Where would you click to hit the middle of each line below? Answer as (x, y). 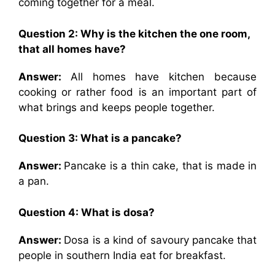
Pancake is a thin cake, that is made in (161, 166)
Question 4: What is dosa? (87, 212)
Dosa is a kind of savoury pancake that (160, 240)
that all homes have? (72, 49)
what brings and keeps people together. (117, 107)
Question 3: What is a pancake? (100, 138)
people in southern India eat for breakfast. (122, 255)
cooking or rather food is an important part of (137, 92)
